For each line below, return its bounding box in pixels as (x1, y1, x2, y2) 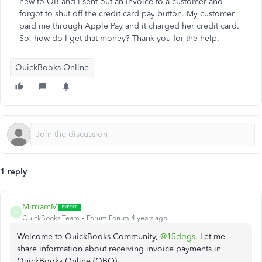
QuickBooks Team (22, 214, 80, 222)
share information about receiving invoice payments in (17, 244, 221, 254)
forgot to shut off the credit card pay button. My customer (19, 9, 235, 19)
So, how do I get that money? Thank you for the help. (19, 33, 222, 43)
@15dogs (160, 232, 195, 242)
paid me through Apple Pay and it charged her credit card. (19, 21, 239, 31)
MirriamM (22, 202, 58, 212)
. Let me (195, 232, 225, 242)
